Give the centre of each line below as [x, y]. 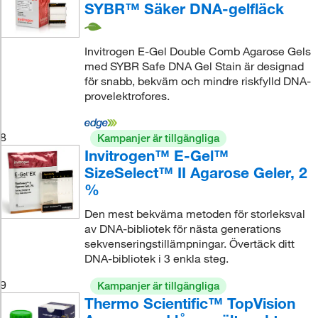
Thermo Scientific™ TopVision [190, 303]
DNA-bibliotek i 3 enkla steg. [156, 259]
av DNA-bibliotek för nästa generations [182, 229]
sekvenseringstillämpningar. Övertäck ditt [189, 244]
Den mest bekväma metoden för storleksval [194, 214]
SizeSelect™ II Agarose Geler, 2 [196, 173]
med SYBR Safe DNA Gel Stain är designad [194, 66]
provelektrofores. [127, 96]
